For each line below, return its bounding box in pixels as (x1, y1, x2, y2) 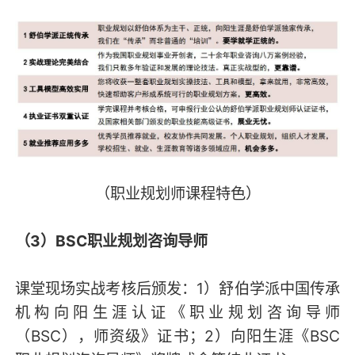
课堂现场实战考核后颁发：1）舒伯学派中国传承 (14, 279, 341, 299)
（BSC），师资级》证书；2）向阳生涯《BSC (14, 326, 341, 346)
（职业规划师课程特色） (94, 184, 261, 204)
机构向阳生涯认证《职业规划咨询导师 (14, 303, 341, 323)
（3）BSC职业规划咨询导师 (14, 231, 208, 251)
